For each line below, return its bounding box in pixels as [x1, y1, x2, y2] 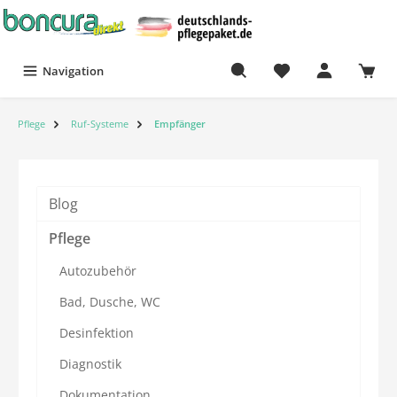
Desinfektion [59, 323, 134, 341]
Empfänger [153, 116, 206, 130]
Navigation [43, 62, 104, 79]
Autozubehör [59, 261, 136, 279]
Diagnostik [59, 354, 121, 372]
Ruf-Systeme [70, 116, 128, 130]
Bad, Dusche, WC [59, 292, 160, 310]
